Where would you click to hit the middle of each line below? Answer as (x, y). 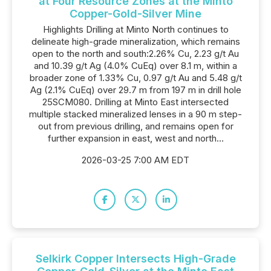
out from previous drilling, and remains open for (135, 126)
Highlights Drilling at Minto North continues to (135, 29)
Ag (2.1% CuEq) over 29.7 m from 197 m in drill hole (135, 90)
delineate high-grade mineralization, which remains (135, 41)
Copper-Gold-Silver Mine (135, 14)
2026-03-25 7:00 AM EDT (135, 160)
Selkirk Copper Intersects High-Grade (135, 259)
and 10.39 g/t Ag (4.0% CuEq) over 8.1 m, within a (135, 66)
